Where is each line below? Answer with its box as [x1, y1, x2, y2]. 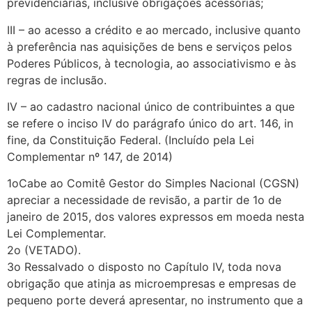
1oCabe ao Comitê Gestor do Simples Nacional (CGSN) [7, 176, 299, 191]
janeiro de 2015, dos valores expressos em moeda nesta [7, 210, 304, 224]
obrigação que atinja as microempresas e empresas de [7, 276, 296, 291]
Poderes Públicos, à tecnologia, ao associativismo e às [7, 56, 296, 70]
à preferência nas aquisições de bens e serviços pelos [7, 39, 292, 54]
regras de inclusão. [7, 72, 107, 87]
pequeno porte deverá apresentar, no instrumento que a [7, 293, 303, 308]
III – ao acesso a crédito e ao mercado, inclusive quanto [7, 22, 301, 37]
